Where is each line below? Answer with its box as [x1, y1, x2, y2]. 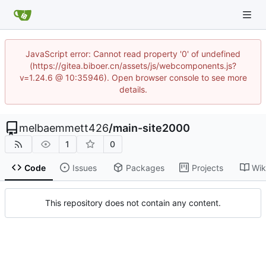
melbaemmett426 [19, 122, 109, 134]
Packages [125, 162, 164, 173]
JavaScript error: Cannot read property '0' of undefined [26, 49, 240, 59]
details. [119, 84, 147, 94]
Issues [72, 162, 97, 173]
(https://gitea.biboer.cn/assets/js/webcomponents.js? [30, 61, 236, 71]
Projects [191, 162, 223, 173]
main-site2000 [113, 122, 190, 134]
